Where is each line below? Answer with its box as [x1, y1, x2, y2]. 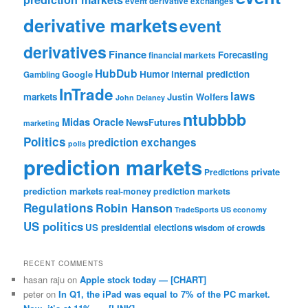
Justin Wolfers [167, 90, 229, 104]
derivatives [23, 41, 107, 64]
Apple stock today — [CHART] [80, 272, 207, 286]
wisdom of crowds [195, 221, 266, 234]
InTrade [59, 83, 114, 106]
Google [62, 67, 93, 81]
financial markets [148, 49, 217, 62]
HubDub [95, 65, 138, 82]
